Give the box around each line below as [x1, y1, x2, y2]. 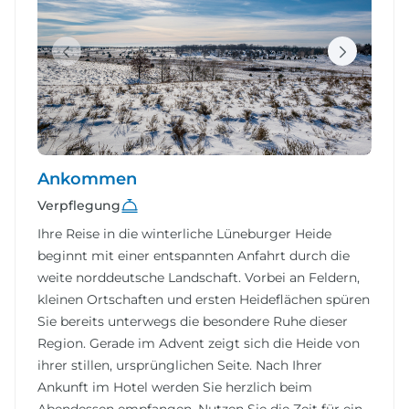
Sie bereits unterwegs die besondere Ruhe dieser [37, 313, 348, 330]
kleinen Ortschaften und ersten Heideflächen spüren [37, 291, 370, 309]
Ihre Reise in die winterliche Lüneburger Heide [37, 225, 331, 243]
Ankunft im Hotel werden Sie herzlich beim [37, 379, 312, 396]
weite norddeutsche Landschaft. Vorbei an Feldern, [37, 269, 360, 287]
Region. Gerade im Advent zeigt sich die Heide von [37, 335, 360, 352]
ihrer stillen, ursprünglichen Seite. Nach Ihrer [37, 357, 322, 374]
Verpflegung [37, 197, 121, 215]
